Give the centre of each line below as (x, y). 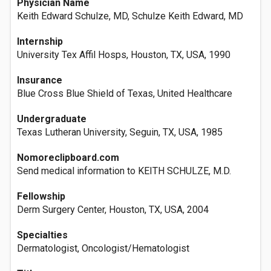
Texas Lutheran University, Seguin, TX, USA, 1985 (120, 132)
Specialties (42, 235)
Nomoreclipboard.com (68, 158)
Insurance (40, 80)
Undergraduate (52, 119)
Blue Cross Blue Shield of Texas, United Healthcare (125, 93)
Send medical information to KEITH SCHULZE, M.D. (124, 171)
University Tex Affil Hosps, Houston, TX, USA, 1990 (124, 55)
